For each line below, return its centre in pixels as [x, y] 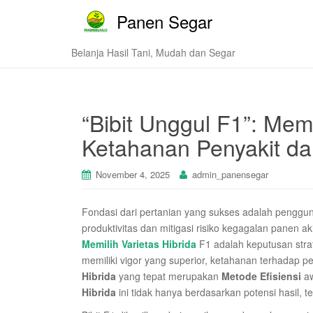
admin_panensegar [230, 174]
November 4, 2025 [133, 174]
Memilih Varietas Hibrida [139, 244]
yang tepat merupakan [169, 276]
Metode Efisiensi [261, 276]
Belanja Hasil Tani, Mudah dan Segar [153, 52]
